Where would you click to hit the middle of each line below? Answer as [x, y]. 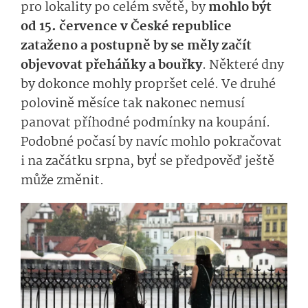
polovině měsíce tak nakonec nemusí [133, 104]
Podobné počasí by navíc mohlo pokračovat [151, 143]
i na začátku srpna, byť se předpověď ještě [147, 162]
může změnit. [62, 181]
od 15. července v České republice [126, 27]
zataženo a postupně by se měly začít [136, 46]
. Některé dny [243, 66]
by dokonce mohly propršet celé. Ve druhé [148, 85]
